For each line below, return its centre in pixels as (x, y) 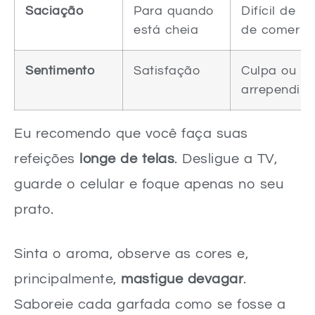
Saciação (54, 11)
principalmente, (67, 279)
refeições (47, 159)
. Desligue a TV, (226, 159)
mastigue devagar (182, 279)
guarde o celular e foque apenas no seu (149, 184)
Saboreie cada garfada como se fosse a (150, 304)
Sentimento (60, 70)
